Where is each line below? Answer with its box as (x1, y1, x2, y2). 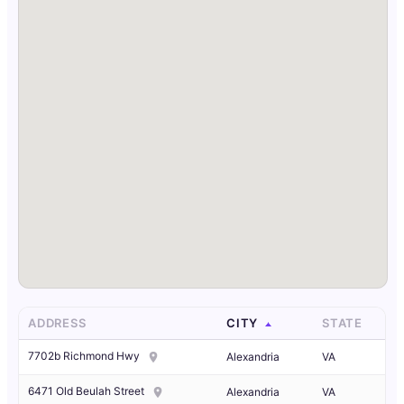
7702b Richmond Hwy (28, 349, 140, 363)
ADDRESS (28, 316, 90, 331)
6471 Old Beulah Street (28, 384, 144, 399)
